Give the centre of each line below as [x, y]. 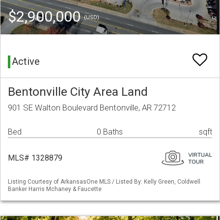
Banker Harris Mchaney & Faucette [55, 189]
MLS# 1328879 [35, 158]
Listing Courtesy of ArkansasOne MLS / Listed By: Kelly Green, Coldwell [104, 182]
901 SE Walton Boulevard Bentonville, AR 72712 [92, 108]
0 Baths [110, 132]
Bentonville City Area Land [78, 92]
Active [26, 62]
